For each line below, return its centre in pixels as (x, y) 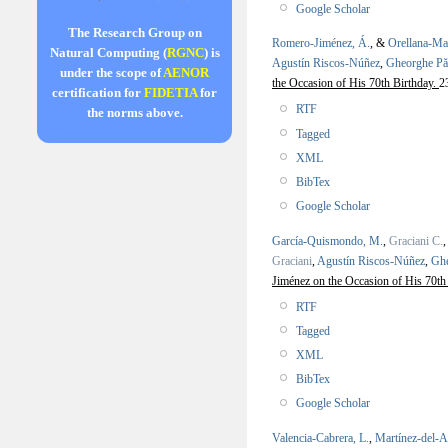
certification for (98, 93)
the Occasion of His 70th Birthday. (355, 83)
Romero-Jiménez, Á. (321, 43)
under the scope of (111, 73)
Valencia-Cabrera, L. (320, 437)
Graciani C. (416, 240)
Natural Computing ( (108, 53)
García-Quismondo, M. (327, 240)
